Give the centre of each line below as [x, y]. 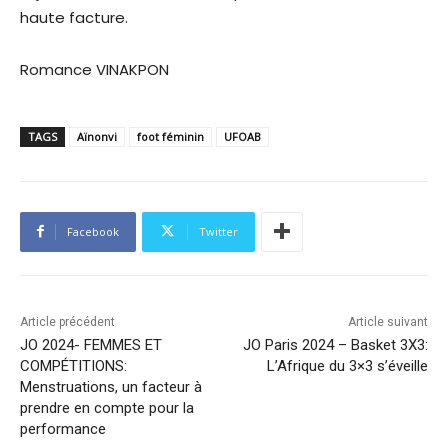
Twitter [218, 231]
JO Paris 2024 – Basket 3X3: [335, 344]
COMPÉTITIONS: [73, 365]
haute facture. [74, 17]
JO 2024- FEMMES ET [91, 344]
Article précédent [67, 321]
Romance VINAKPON [94, 69]
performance [63, 428]
